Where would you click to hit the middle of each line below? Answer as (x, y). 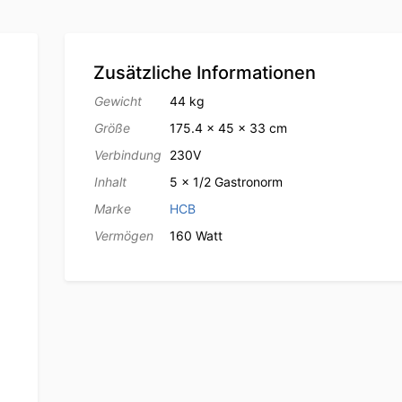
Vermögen (123, 236)
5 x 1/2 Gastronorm (226, 182)
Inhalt (110, 182)
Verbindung (127, 155)
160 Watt (196, 236)
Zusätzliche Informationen (204, 73)
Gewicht (118, 101)
